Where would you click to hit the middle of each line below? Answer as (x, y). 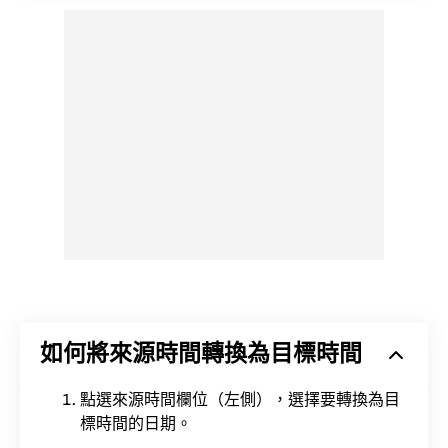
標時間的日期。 (136, 425)
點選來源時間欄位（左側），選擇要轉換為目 (240, 401)
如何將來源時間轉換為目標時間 (201, 355)
